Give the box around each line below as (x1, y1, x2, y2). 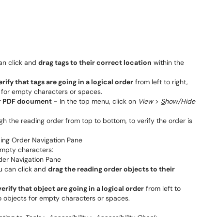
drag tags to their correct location (38, 58, 152, 67)
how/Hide (165, 97, 195, 106)
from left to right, (133, 77, 188, 86)
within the (152, 58, 184, 67)
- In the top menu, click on (52, 97, 138, 106)
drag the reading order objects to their (48, 165, 175, 173)
